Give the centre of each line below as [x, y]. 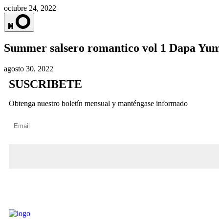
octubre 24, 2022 [30, 8]
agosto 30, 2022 [29, 69]
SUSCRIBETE [45, 84]
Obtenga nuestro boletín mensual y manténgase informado [98, 104]
